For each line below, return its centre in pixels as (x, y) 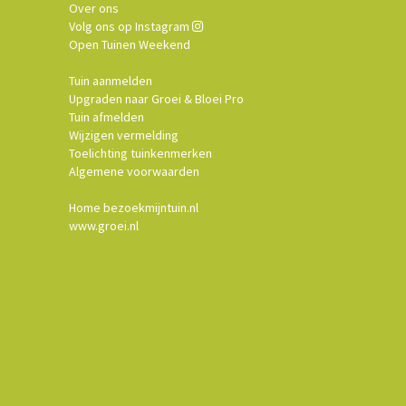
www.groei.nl (104, 226)
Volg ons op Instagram (130, 26)
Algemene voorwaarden (134, 171)
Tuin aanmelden (111, 81)
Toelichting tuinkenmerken (140, 153)
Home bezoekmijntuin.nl (134, 208)
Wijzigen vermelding (124, 135)
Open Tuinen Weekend (130, 44)
